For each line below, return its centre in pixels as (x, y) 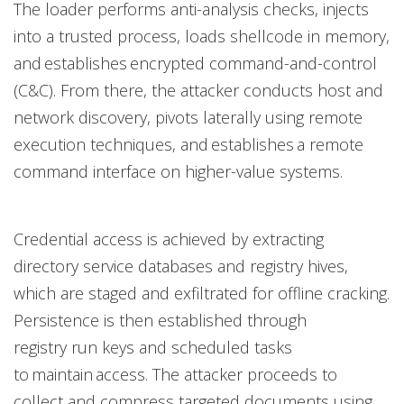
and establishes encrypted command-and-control (195, 63)
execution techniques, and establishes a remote (188, 144)
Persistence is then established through (160, 320)
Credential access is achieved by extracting (169, 239)
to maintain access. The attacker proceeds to (175, 374)
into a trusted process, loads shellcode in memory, (202, 36)
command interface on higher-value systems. (180, 171)
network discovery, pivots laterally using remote (188, 117)
